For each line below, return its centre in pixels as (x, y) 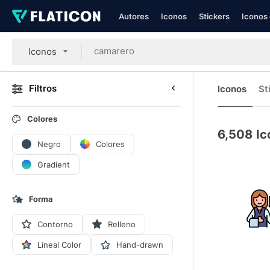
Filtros (43, 88)
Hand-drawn (140, 244)
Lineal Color (59, 244)
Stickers (214, 16)
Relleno (122, 224)
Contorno (55, 224)
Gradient (54, 164)
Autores (134, 16)
